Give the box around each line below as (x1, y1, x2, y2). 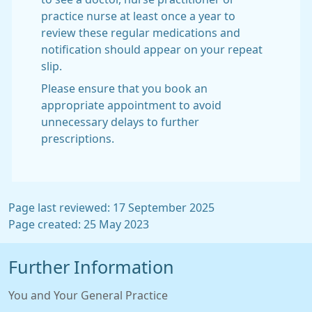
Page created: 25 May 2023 (8, 219, 149, 230)
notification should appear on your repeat (41, 44, 263, 55)
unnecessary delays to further (41, 116, 199, 127)
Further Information (8, 258, 174, 276)
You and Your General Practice (8, 290, 168, 301)
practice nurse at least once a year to (41, 10, 235, 22)
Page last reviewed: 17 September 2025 (8, 202, 214, 213)
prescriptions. (41, 133, 114, 144)
